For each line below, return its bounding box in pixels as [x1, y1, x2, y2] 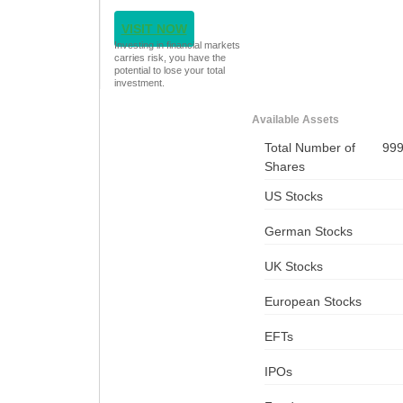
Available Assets [251, 112, 339, 126]
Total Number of [264, 139, 355, 155]
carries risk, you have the [113, 51, 226, 63]
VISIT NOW [121, 21, 187, 36]
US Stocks [264, 188, 323, 203]
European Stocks [264, 293, 362, 309]
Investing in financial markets [113, 39, 240, 50]
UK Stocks [264, 258, 323, 273]
